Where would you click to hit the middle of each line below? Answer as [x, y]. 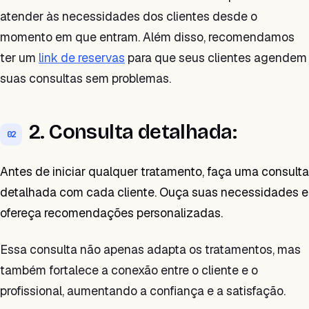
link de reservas [82, 58]
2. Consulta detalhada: [132, 131]
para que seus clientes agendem [216, 58]
